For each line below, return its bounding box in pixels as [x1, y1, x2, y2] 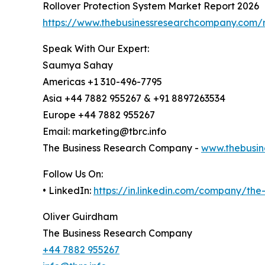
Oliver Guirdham [43, 211, 118, 223]
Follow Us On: [43, 168, 103, 180]
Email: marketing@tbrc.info [43, 125, 166, 138]
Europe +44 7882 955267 [43, 109, 155, 121]
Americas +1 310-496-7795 [43, 76, 162, 88]
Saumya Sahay [43, 59, 113, 72]
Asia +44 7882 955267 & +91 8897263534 [43, 92, 225, 105]
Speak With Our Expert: [43, 43, 149, 55]
